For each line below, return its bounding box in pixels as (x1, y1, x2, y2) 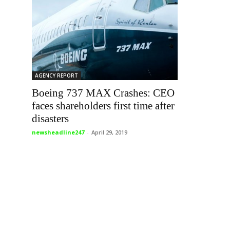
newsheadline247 (32, 128, 84, 136)
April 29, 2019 (91, 128, 127, 136)
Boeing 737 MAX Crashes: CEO (32, 87, 175, 99)
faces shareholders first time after (32, 100, 175, 112)
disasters (32, 112, 69, 125)
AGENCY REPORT (35, 72, 78, 79)
